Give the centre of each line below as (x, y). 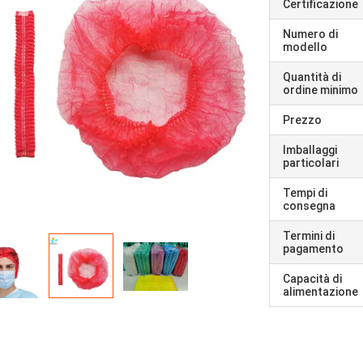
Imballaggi (310, 150)
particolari (311, 163)
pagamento (313, 249)
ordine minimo (320, 90)
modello (305, 47)
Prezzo (302, 120)
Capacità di (312, 279)
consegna (309, 206)
